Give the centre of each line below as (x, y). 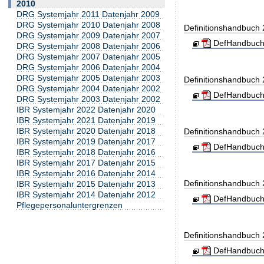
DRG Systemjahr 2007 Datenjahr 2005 (88, 57)
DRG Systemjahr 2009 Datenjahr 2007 (88, 36)
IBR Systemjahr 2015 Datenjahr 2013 (86, 184)
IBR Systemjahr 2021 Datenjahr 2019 (86, 120)
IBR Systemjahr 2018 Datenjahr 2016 (86, 152)
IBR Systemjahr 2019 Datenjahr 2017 (86, 141)
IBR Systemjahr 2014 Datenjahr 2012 (86, 194)
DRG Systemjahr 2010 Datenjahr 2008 (88, 25)
